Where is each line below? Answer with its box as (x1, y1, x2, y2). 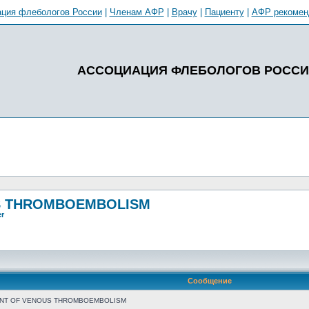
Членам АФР (109, 7, 164, 17)
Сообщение (187, 277, 232, 285)
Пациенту (204, 7, 244, 17)
